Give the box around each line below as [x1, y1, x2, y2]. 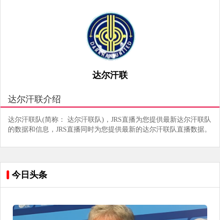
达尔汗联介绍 [8, 94, 61, 104]
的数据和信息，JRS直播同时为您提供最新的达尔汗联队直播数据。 [8, 126, 211, 133]
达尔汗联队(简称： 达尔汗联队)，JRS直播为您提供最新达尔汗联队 [8, 116, 211, 123]
